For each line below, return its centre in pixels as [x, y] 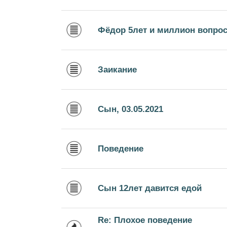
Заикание [117, 70]
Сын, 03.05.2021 [130, 109]
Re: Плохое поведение [145, 220]
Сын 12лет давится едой [150, 188]
